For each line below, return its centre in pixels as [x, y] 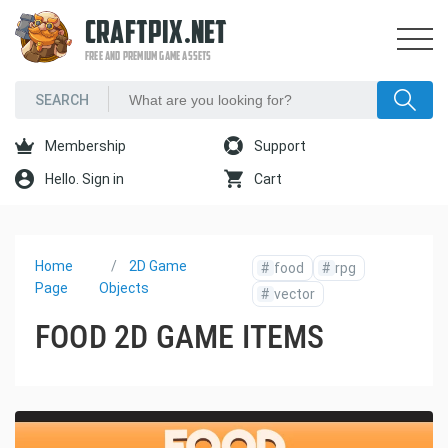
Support [278, 146]
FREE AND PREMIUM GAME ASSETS [148, 57]
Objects [124, 288]
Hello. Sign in [83, 179]
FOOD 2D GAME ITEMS [180, 337]
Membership [84, 146]
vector [295, 294]
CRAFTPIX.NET [156, 35]
